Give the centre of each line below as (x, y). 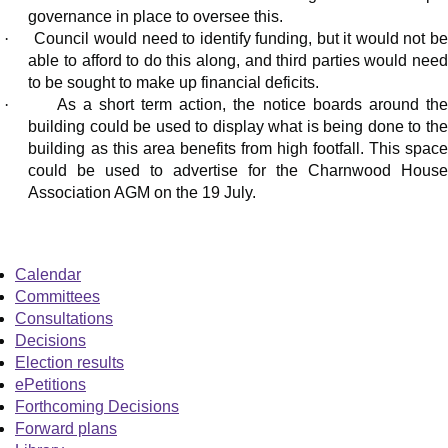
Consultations (64, 319)
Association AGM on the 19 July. (142, 193)
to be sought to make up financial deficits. (174, 83)
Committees (57, 297)
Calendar (48, 275)
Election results (69, 363)
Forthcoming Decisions (97, 407)
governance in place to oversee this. (156, 17)
